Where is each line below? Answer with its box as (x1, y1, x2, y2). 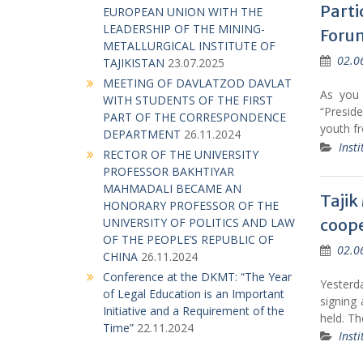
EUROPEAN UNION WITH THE (103, 4, 263, 19)
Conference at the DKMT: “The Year (103, 269, 292, 284)
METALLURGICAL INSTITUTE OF (103, 38, 275, 53)
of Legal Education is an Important (103, 286, 284, 301)
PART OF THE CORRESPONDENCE (103, 109, 286, 125)
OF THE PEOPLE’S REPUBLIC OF (103, 232, 274, 247)
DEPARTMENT (103, 126, 181, 142)
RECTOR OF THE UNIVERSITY (103, 147, 258, 162)
